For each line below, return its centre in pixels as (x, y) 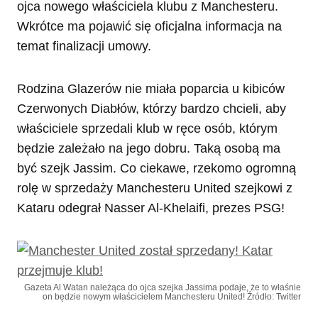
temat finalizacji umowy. (84, 46)
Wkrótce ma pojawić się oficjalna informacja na (149, 27)
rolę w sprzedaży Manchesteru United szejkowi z (155, 188)
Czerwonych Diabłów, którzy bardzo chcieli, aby (152, 109)
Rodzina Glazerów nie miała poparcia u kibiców (151, 89)
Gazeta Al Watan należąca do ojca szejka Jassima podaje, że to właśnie (163, 288)
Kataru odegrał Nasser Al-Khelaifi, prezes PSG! (151, 208)
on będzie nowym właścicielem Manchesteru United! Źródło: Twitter (172, 297)
